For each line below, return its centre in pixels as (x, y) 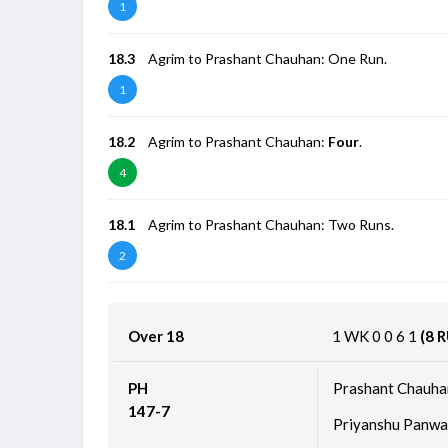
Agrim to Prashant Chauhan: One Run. (268, 58)
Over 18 (156, 335)
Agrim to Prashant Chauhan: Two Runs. (271, 224)
